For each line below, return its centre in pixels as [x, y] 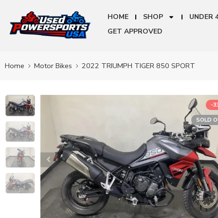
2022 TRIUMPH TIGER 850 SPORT [138, 65]
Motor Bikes [53, 65]
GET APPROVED [135, 31]
